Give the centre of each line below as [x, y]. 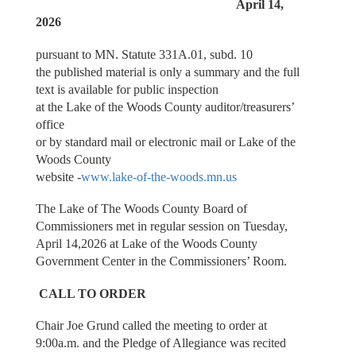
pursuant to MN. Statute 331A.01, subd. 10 [145, 54]
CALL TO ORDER [92, 293]
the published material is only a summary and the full [167, 72]
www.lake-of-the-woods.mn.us [159, 176]
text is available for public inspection [128, 89]
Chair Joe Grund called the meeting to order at [151, 326]
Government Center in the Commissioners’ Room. [161, 261]
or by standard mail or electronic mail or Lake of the [165, 141]
